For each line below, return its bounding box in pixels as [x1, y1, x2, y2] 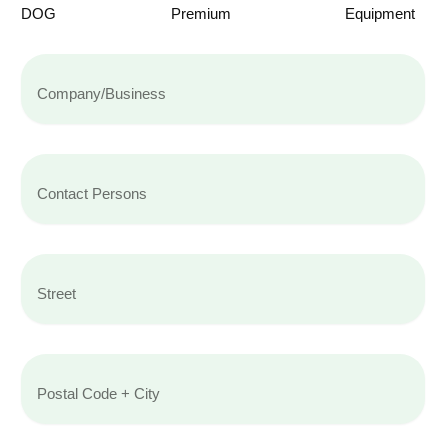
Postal [20, 354, 62, 372]
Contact [20, 154, 72, 172]
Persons [20, 174, 76, 192]
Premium [170, 5, 231, 23]
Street [20, 254, 60, 272]
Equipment [344, 5, 415, 23]
